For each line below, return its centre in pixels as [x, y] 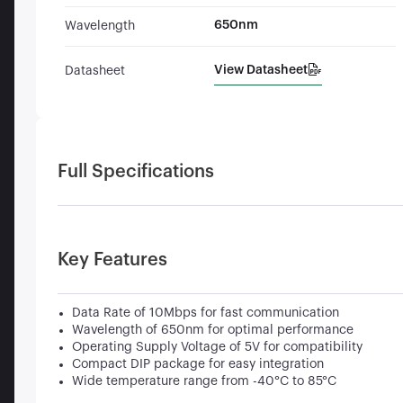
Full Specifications [136, 172]
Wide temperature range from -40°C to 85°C [204, 381]
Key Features [112, 260]
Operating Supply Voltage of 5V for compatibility [217, 347]
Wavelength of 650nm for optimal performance [213, 330]
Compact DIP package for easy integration [198, 364]
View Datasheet [260, 70]
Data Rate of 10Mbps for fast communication [206, 313]
